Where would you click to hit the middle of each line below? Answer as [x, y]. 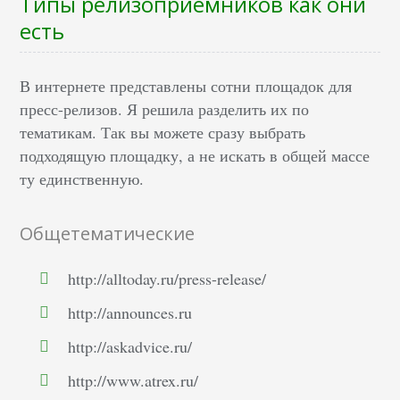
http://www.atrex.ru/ [133, 381]
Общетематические [108, 234]
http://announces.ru [130, 313]
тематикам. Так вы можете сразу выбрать [163, 133]
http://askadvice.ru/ [130, 347]
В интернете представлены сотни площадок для [186, 86]
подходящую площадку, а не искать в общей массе [195, 156]
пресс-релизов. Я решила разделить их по [165, 109]
